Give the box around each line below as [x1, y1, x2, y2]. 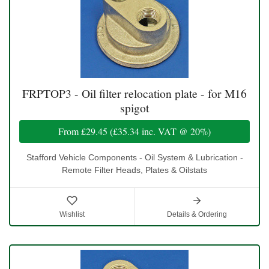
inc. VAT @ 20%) [139, 124, 211, 138]
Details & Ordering [166, 210, 227, 219]
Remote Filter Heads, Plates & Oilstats [62, 165, 207, 175]
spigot [120, 99, 149, 116]
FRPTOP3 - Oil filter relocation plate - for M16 [22, 85, 247, 101]
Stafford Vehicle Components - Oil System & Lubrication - [26, 152, 243, 162]
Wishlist [59, 210, 85, 219]
